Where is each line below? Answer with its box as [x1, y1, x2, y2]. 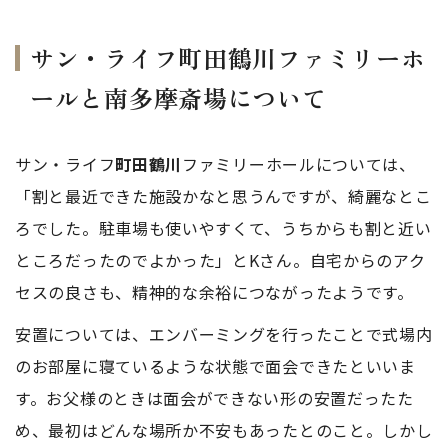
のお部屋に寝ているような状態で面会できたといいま [15, 354, 416, 378]
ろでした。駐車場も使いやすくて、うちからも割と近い [15, 216, 432, 240]
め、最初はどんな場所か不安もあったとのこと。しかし [15, 418, 433, 442]
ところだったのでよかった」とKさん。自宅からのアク [15, 248, 426, 272]
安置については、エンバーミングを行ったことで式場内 [15, 322, 433, 346]
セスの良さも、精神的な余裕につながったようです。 [15, 280, 414, 304]
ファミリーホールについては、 [182, 152, 416, 176]
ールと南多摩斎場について [30, 80, 327, 115]
